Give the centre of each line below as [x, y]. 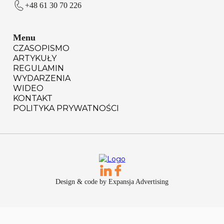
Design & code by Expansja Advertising [112, 181]
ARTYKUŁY [35, 58]
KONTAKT [33, 98]
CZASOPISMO [41, 48]
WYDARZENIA [42, 78]
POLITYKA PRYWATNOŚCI [66, 108]
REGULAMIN [38, 68]
